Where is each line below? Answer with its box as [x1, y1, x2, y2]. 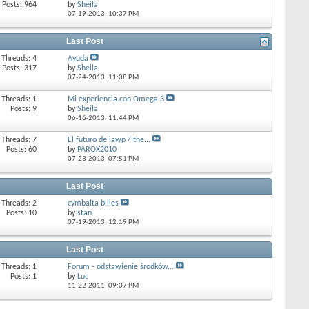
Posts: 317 [2, 64, 37, 72]
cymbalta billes [67, 199, 119, 208]
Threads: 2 [1, 199, 37, 208]
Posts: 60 [6, 146, 37, 154]
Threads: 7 [1, 136, 37, 144]
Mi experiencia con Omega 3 [67, 95, 164, 103]
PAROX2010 [77, 146, 117, 154]
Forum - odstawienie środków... [67, 263, 174, 271]
